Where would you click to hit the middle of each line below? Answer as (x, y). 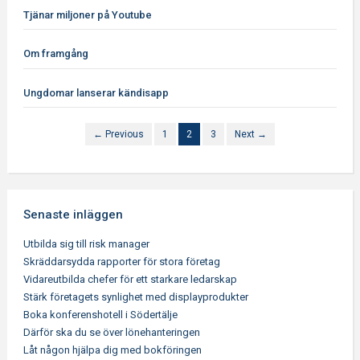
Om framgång (55, 53)
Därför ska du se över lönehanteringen (111, 332)
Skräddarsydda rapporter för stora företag (121, 262)
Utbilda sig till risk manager (86, 244)
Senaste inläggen (73, 215)
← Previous (118, 134)
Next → (250, 134)
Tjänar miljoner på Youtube (87, 14)
